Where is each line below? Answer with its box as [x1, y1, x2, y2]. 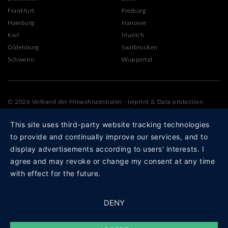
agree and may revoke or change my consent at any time [10, 157, 215, 165]
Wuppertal [122, 56, 153, 63]
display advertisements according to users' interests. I [10, 145, 205, 153]
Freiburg [122, 7, 146, 14]
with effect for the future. [10, 169, 101, 178]
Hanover [122, 19, 147, 26]
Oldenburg [8, 44, 39, 50]
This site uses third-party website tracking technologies [10, 120, 210, 129]
